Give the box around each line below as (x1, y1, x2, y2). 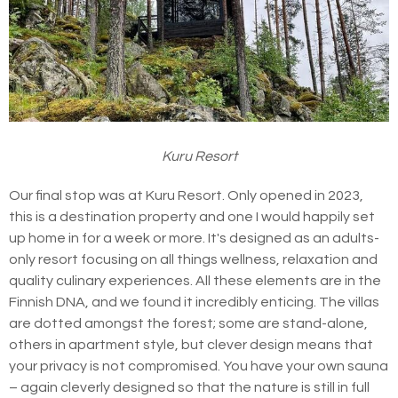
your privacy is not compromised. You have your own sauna (9, 358, 388, 373)
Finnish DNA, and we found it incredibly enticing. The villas (9, 294, 379, 309)
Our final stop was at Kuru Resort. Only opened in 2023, (9, 187, 363, 203)
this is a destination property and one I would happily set (9, 209, 375, 224)
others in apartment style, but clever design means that (9, 337, 373, 352)
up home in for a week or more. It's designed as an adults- (9, 230, 379, 245)
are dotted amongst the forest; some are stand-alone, (9, 315, 368, 330)
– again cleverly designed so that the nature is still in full (9, 379, 370, 394)
